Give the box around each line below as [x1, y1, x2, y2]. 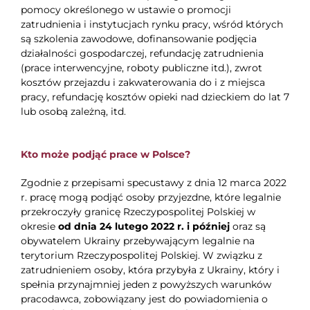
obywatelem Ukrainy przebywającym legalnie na [20, 235, 255, 248]
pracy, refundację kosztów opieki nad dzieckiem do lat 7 [20, 91, 289, 104]
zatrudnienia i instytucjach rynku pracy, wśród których [20, 18, 283, 31]
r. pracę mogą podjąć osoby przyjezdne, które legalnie [20, 191, 281, 204]
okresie [20, 220, 58, 233]
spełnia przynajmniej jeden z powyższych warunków [20, 278, 271, 291]
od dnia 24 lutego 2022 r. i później [57, 220, 232, 233]
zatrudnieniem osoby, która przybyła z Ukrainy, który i [20, 264, 280, 277]
